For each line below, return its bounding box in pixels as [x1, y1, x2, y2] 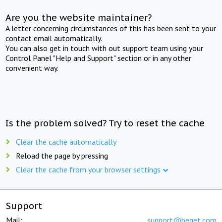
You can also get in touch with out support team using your [5, 43, 204, 53]
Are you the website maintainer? [5, 11, 152, 23]
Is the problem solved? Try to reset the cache [5, 117, 205, 129]
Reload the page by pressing [16, 150, 108, 161]
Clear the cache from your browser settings [16, 164, 161, 174]
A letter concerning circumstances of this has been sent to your [5, 23, 217, 33]
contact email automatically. [5, 33, 103, 43]
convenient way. [5, 62, 59, 73]
